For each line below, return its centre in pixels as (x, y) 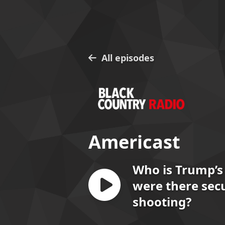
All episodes (128, 58)
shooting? (162, 201)
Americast (134, 142)
